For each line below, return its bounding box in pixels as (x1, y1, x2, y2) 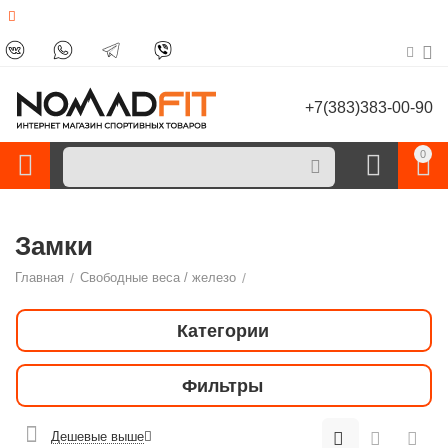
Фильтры (182, 375, 263, 396)
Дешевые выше (51, 428, 145, 444)
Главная (15, 270, 65, 285)
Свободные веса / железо (80, 270, 237, 285)
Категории (176, 320, 269, 341)
